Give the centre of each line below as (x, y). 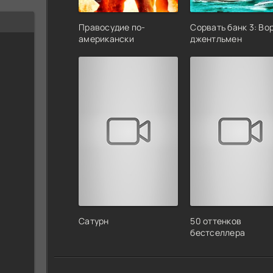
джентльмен (216, 39)
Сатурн (94, 221)
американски (106, 39)
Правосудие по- (112, 27)
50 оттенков (216, 221)
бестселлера (218, 233)
